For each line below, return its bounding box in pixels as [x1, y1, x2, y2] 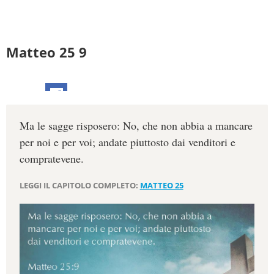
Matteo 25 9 [6, 43, 87, 62]
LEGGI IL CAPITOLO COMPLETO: [19, 180, 140, 191]
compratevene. [19, 151, 84, 166]
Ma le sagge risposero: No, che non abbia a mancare [19, 118, 253, 133]
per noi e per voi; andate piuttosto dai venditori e [19, 135, 235, 150]
